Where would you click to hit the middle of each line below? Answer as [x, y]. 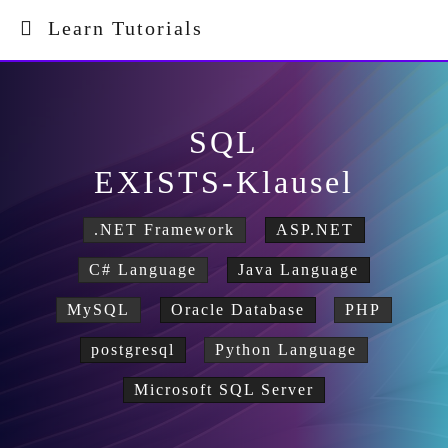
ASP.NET [314, 229]
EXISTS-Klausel [224, 182]
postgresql [132, 349]
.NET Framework [165, 229]
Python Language [286, 349]
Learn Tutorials [118, 28]
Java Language [298, 269]
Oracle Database [237, 309]
